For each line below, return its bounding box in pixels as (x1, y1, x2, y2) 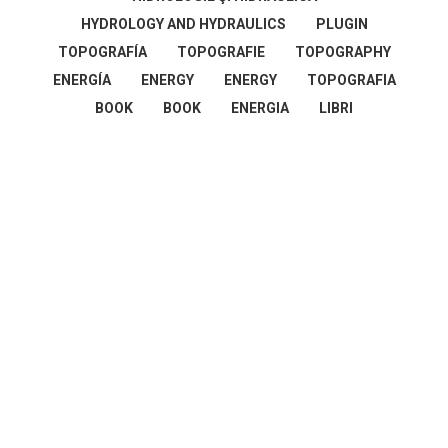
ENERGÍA (52, 72, 111, 88)
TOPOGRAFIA (306, 72, 396, 88)
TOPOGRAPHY (294, 44, 391, 60)
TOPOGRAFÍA (57, 44, 147, 60)
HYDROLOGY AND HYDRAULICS (80, 16, 286, 32)
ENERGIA (231, 100, 289, 116)
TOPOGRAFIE (176, 44, 265, 60)
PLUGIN (315, 16, 368, 32)
